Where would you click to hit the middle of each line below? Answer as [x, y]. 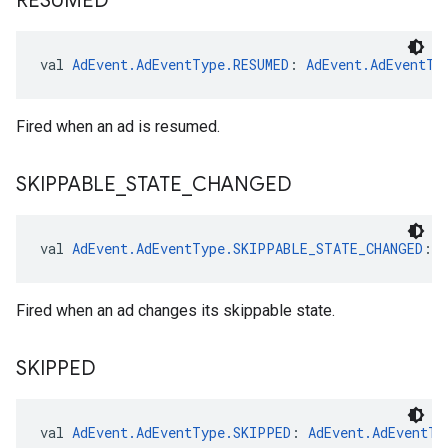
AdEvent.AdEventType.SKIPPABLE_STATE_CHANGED [247, 248]
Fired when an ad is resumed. [118, 126]
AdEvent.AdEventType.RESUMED [180, 64]
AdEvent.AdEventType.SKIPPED [181, 432]
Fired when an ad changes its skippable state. [175, 310]
